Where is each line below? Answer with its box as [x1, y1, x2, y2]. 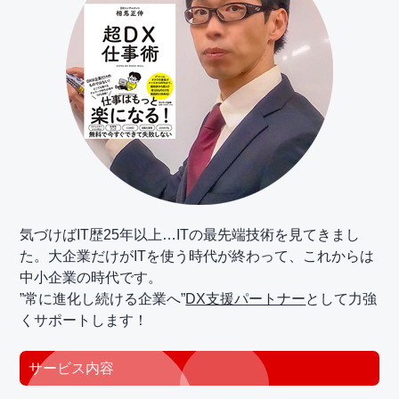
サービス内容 [28, 360, 115, 378]
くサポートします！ [20, 313, 149, 329]
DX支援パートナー [185, 291, 306, 307]
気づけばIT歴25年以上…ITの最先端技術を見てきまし [20, 227, 361, 243]
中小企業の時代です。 [20, 270, 163, 286]
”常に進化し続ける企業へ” [20, 291, 186, 307]
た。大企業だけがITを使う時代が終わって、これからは [20, 248, 375, 265]
